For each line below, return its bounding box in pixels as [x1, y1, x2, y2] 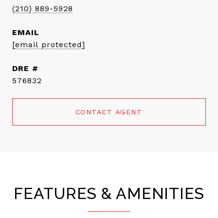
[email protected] [12, 40, 85, 49]
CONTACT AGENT [75, 108, 143, 116]
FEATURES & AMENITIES [14, 184, 204, 202]
